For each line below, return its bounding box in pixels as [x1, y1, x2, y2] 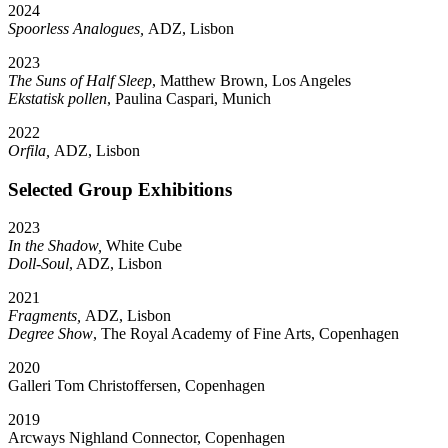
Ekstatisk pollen [8, 89, 107, 107]
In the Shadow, [8, 237, 106, 255]
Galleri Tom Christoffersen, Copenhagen [8, 377, 265, 395]
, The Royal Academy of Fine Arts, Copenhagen [93, 325, 399, 343]
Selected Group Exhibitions [8, 178, 232, 200]
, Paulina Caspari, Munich [107, 89, 271, 107]
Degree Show [8, 325, 93, 343]
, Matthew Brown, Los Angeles [152, 71, 351, 89]
